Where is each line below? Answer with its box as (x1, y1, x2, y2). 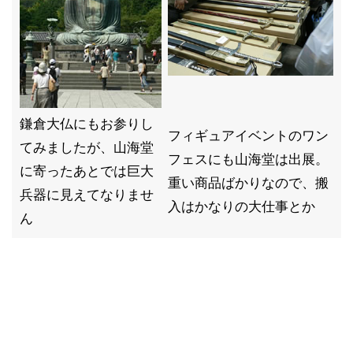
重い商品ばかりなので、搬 (168, 175, 329, 191)
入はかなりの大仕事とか (168, 199, 315, 214)
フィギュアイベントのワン (168, 128, 329, 143)
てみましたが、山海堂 (20, 139, 154, 155)
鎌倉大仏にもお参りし (20, 116, 154, 132)
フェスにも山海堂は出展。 (168, 151, 329, 167)
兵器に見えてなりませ (20, 187, 154, 203)
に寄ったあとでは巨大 (20, 163, 154, 179)
